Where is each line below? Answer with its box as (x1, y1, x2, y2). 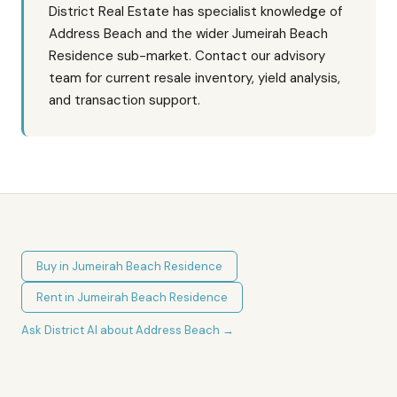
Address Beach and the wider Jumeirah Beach (49, 25, 328, 43)
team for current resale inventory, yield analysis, (49, 69, 340, 87)
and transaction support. (49, 91, 200, 109)
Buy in (36, 259, 72, 274)
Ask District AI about (21, 323, 136, 338)
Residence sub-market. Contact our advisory (49, 47, 325, 65)
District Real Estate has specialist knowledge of (49, 3, 342, 20)
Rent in (36, 290, 77, 305)
